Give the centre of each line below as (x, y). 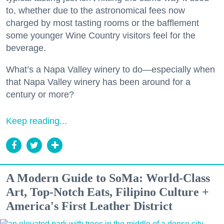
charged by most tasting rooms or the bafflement (102, 23)
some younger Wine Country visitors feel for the (101, 36)
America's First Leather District (89, 206)
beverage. (26, 48)
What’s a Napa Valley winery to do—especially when (110, 70)
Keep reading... (36, 121)
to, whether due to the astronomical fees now (95, 11)
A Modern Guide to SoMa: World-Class (108, 178)
